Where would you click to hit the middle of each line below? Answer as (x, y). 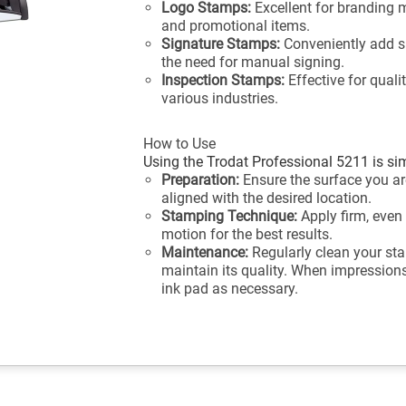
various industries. (220, 98)
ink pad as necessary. (230, 289)
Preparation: (201, 180)
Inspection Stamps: (223, 80)
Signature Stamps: (221, 44)
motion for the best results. (247, 234)
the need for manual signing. (253, 62)
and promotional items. (236, 26)
